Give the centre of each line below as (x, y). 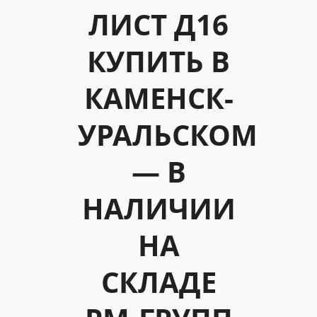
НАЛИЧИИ (158, 208)
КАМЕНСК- (158, 98)
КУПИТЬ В (158, 61)
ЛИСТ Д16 (158, 24)
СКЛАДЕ (158, 282)
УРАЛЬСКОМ (168, 134)
